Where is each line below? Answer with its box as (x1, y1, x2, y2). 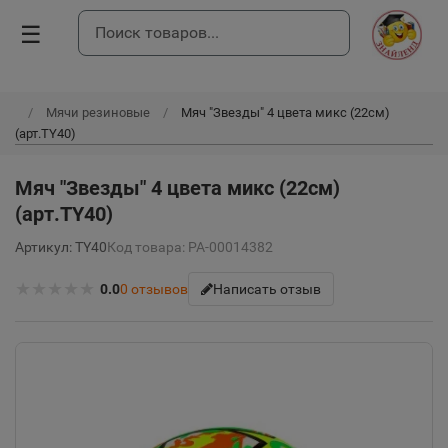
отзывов (131, 281, 188, 297)
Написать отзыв (213, 281, 321, 297)
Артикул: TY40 (15, 239, 107, 255)
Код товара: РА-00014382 (107, 239, 273, 255)
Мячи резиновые (46, 105, 150, 120)
